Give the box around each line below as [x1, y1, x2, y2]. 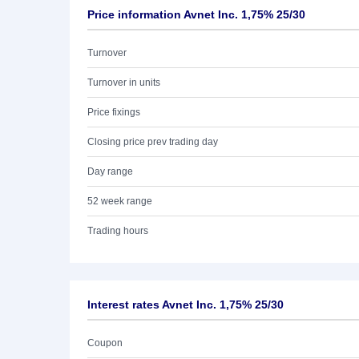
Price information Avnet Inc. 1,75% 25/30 [87, 8, 305, 21]
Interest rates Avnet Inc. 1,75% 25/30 [87, 298, 284, 311]
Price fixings [87, 107, 140, 118]
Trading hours [87, 225, 148, 236]
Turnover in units [87, 77, 160, 88]
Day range [87, 166, 133, 177]
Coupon [87, 337, 123, 349]
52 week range [87, 196, 152, 207]
